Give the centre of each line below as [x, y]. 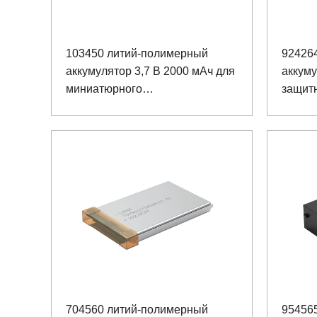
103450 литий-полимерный [137, 53]
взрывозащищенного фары [138, 106]
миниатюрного [104, 88]
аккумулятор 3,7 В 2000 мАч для [150, 71]
